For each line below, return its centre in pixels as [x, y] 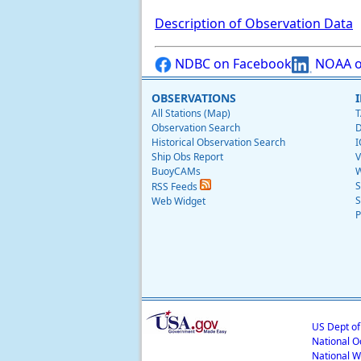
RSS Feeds [176, 186]
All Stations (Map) [191, 113]
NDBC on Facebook [232, 63]
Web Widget [178, 201]
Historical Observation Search [218, 142]
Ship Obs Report [187, 156]
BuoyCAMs [176, 171]
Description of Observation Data [254, 23]
